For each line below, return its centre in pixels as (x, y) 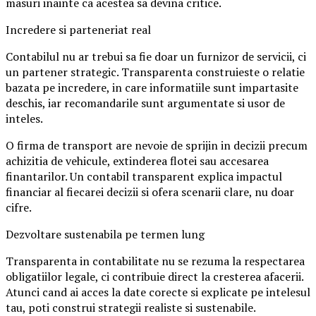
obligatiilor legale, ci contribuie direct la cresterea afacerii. (154, 277)
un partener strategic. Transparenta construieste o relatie (155, 72)
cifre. (19, 208)
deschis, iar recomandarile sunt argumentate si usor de (145, 103)
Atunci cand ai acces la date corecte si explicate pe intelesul (158, 292)
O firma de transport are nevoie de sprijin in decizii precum (157, 146)
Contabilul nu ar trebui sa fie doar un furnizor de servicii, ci (156, 57)
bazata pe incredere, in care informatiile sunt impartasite (152, 88)
